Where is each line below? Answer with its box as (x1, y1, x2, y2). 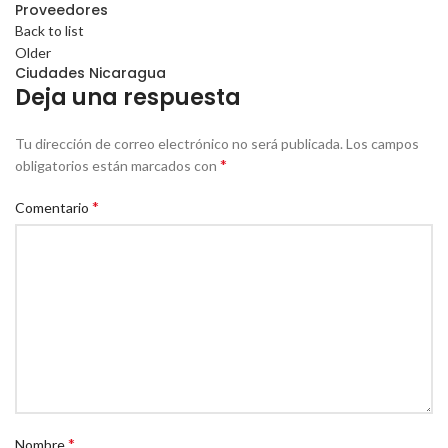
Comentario (15, 199, 92, 216)
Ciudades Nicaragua (15, 63, 166, 83)
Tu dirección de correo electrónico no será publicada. (15, 135, 343, 152)
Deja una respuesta (15, 82, 241, 113)
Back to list (15, 22, 84, 39)
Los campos (346, 135, 419, 152)
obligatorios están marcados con (15, 157, 220, 174)
